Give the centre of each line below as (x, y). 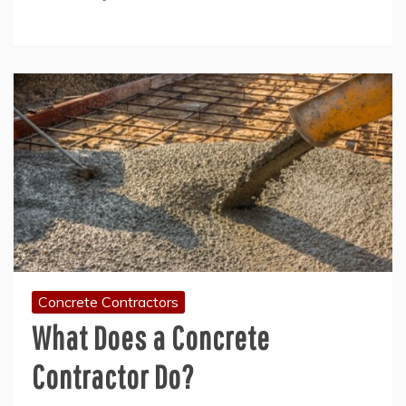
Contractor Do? (113, 376)
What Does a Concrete (151, 337)
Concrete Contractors (108, 301)
